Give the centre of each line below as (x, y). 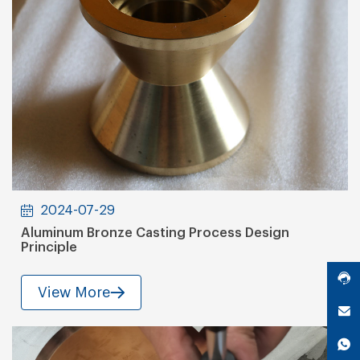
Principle (49, 247)
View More (74, 293)
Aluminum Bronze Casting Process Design (155, 233)
